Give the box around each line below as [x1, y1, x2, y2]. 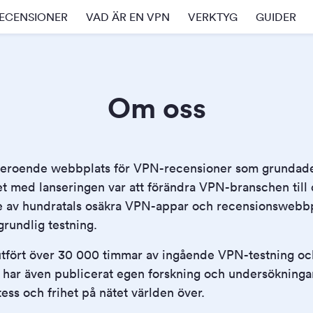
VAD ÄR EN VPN [86, 10, 170, 24]
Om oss [107, 89, 206, 126]
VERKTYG [188, 10, 238, 24]
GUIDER [256, 10, 296, 24]
